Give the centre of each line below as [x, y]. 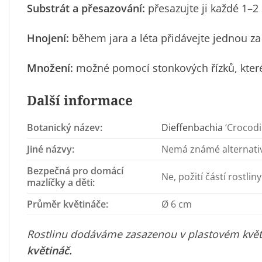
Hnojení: [48, 38]
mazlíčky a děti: [61, 182]
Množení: [50, 68]
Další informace [80, 100]
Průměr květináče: [68, 204]
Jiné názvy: [51, 149]
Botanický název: [65, 127]
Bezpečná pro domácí [75, 170]
